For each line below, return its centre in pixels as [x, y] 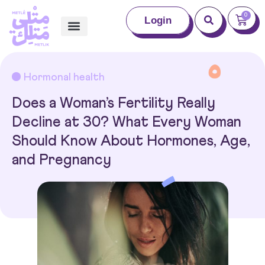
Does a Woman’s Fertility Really [114, 103]
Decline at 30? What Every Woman [127, 122]
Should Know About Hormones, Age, [131, 141]
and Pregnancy [62, 160]
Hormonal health [64, 77]
